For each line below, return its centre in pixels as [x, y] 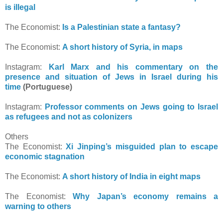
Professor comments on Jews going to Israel [131, 107]
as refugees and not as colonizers [69, 116]
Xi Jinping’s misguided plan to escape [142, 146]
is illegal [20, 7]
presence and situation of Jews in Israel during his [111, 77]
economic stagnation [45, 156]
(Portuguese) [47, 87]
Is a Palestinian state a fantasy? [121, 27]
